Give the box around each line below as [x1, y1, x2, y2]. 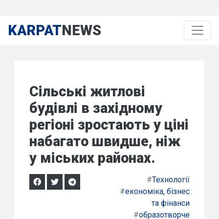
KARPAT [8, 22, 62, 39]
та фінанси [152, 198, 190, 208]
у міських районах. [29, 150, 155, 166]
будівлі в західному [29, 100, 162, 116]
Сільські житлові [29, 83, 145, 100]
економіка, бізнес [125, 187, 190, 196]
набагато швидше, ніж [29, 133, 180, 150]
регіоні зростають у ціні [29, 116, 189, 133]
